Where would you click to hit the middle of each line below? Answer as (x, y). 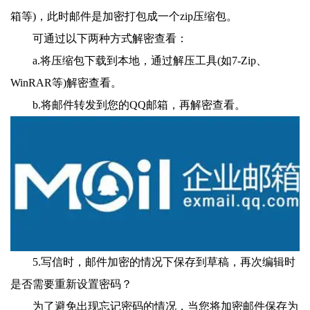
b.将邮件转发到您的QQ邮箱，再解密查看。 (139, 105)
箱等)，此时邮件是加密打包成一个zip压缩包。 (124, 17)
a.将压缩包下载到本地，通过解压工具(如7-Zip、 (150, 61)
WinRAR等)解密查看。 (66, 83)
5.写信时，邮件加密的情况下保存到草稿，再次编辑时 (164, 262)
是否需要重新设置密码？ (71, 284)
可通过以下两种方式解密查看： (110, 39)
